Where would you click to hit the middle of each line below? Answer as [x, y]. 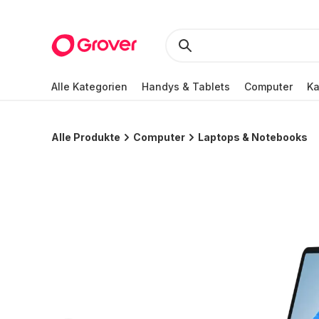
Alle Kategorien [89, 86]
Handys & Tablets [186, 86]
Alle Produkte [86, 137]
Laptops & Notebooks [253, 137]
